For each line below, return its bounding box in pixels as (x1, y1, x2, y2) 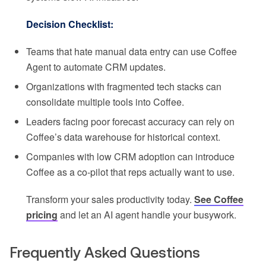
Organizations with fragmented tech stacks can (26, 79, 221, 93)
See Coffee (194, 192, 243, 206)
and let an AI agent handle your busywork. (58, 207, 236, 221)
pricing (26, 207, 58, 221)
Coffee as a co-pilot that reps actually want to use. (26, 164, 235, 179)
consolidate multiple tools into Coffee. (26, 94, 184, 109)
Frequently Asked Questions (9, 243, 200, 261)
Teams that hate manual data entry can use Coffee (26, 44, 237, 58)
